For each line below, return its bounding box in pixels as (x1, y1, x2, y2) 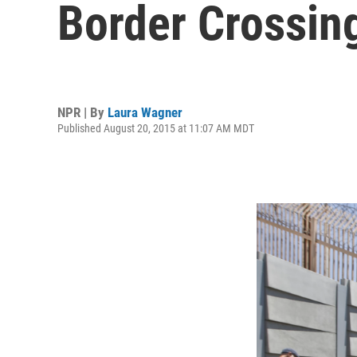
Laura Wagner (108, 104, 182, 120)
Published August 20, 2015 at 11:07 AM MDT (57, 121, 254, 135)
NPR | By (57, 104, 108, 120)
